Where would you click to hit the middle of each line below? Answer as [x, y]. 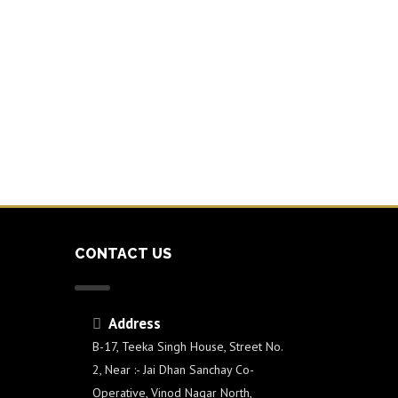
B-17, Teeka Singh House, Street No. [187, 346]
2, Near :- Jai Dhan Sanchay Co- [172, 369]
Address [133, 323]
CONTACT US [123, 253]
